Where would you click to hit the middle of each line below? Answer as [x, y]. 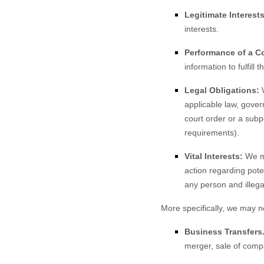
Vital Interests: [214, 156]
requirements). [212, 133]
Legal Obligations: [222, 90]
